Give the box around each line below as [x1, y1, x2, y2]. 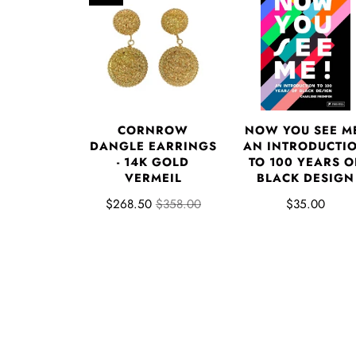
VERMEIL [124, 168, 182, 187]
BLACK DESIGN [256, 168, 354, 187]
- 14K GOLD [117, 153, 190, 171]
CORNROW [118, 121, 189, 139]
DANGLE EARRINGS [89, 137, 217, 155]
